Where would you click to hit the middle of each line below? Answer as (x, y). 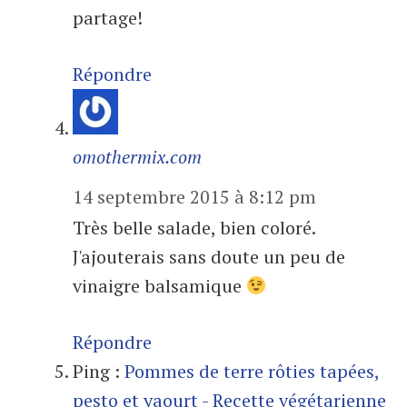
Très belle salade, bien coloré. (194, 228)
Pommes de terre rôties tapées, (252, 371)
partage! (108, 18)
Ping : (99, 371)
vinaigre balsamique (159, 286)
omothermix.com (137, 157)
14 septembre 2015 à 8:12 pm (194, 197)
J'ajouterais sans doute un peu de (209, 257)
